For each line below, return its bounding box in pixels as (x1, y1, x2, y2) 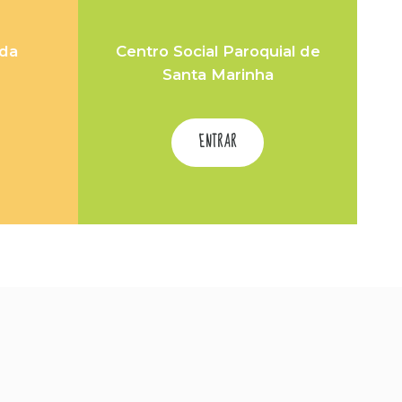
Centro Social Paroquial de (115, 42, 320, 60)
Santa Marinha (162, 66, 274, 83)
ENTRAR (198, 129, 237, 155)
